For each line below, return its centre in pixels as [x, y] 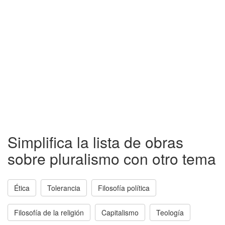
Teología [170, 212]
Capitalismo [120, 212]
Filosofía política [124, 188]
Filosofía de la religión [49, 212]
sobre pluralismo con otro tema [112, 158]
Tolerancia [64, 188]
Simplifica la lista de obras [95, 142]
